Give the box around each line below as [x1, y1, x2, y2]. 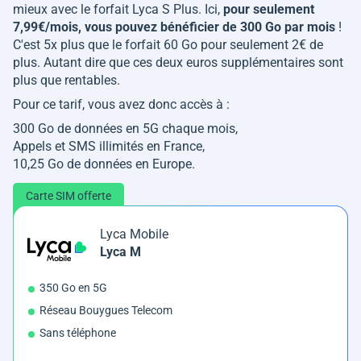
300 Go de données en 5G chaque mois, [13, 121, 238, 137]
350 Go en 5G [39, 281, 107, 295]
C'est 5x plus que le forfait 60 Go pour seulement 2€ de [13, 37, 323, 53]
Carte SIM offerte [26, 189, 111, 203]
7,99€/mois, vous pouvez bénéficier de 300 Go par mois [13, 19, 335, 35]
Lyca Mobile [100, 226, 168, 243]
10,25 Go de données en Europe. [13, 156, 195, 172]
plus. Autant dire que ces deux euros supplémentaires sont [13, 55, 343, 71]
